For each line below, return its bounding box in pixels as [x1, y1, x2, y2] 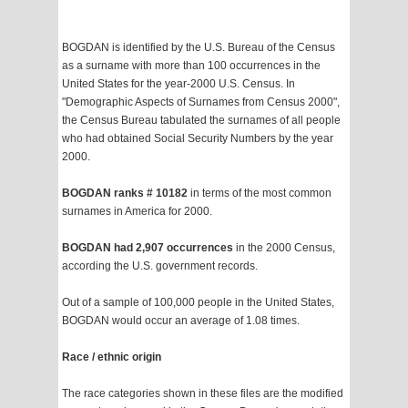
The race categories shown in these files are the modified [62, 387, 343, 401]
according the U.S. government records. [62, 260, 258, 273]
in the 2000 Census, [233, 241, 335, 255]
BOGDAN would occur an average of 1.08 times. [62, 314, 300, 328]
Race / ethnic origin [62, 351, 161, 364]
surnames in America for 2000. [62, 205, 212, 219]
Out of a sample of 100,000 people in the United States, [62, 296, 334, 310]
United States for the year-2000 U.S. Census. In [62, 77, 295, 91]
